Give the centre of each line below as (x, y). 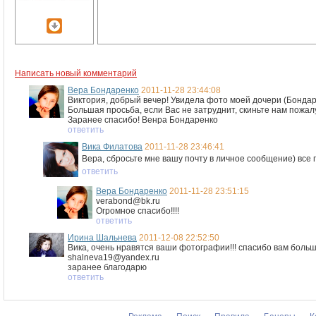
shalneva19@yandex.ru (114, 257)
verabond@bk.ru (128, 201)
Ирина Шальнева (102, 238)
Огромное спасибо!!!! (138, 211)
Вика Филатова (112, 147)
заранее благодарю (107, 267)
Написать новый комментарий (76, 73)
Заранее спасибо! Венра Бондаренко (143, 120)
